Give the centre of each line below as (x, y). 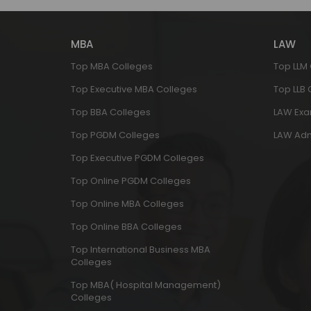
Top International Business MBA (141, 250)
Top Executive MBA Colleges (134, 89)
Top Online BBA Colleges (126, 227)
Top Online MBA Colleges (127, 204)
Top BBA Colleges (111, 112)
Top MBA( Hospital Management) (146, 285)
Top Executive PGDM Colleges (137, 158)
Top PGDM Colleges (115, 135)
